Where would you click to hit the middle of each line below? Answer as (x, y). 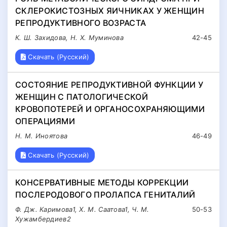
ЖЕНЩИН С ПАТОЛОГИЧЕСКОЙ (82, 97)
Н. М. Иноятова (42, 136)
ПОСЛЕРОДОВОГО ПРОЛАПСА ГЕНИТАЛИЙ (105, 195)
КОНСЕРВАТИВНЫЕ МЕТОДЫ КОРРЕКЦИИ (102, 183)
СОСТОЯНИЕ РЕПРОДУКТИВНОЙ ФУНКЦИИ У (109, 84)
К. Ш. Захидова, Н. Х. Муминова (69, 37)
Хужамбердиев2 (43, 219)
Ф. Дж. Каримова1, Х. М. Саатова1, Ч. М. (82, 210)
